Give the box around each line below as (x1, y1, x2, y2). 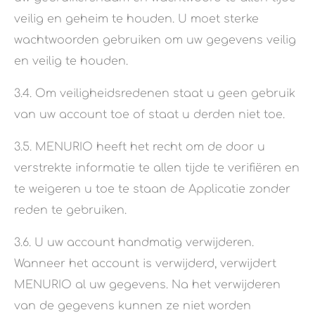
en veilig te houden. (14, 55, 128, 68)
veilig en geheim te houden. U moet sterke (14, 13, 259, 26)
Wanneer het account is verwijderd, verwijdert (14, 257, 276, 271)
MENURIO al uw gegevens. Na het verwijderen (14, 278, 281, 292)
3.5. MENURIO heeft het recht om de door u (14, 141, 265, 154)
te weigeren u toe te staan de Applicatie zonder (14, 183, 290, 196)
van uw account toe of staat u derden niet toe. (14, 108, 285, 122)
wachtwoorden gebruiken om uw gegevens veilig (14, 34, 296, 47)
